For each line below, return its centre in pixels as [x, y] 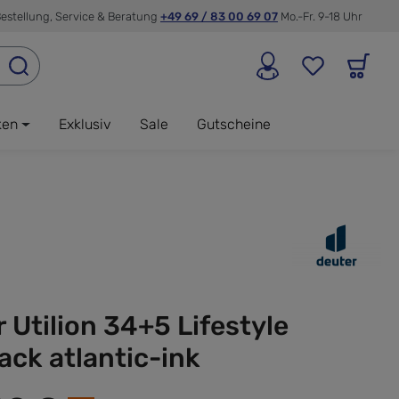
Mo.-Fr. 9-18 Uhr [322, 16]
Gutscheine [233, 124]
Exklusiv [85, 124]
